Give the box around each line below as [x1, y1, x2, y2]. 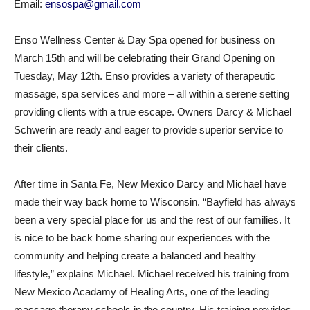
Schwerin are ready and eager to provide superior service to [14, 124, 283, 136]
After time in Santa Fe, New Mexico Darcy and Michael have [14, 178, 286, 190]
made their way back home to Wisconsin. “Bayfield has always [14, 196, 296, 208]
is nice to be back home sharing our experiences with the [14, 232, 270, 244]
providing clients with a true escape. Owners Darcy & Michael [14, 106, 291, 118]
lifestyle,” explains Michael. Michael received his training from [14, 268, 289, 280]
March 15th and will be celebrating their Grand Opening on [14, 52, 275, 64]
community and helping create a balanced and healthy [14, 250, 256, 262]
